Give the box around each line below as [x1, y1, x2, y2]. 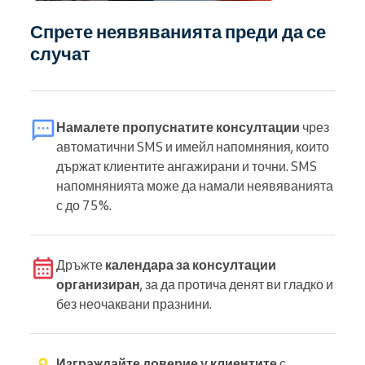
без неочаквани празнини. [56, 295, 212, 312]
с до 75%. [56, 196, 112, 213]
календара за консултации [105, 256, 276, 273]
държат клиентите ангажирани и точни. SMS [56, 157, 317, 174]
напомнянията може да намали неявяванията [56, 177, 333, 194]
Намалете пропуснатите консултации [56, 118, 300, 135]
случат [30, 42, 90, 64]
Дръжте [56, 256, 105, 273]
